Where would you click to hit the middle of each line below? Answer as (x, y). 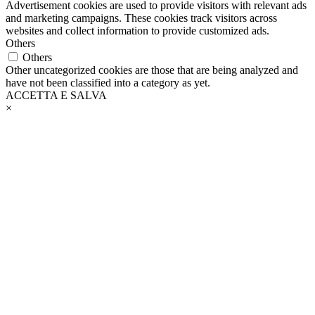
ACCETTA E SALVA (56, 95)
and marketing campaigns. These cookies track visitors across (141, 18)
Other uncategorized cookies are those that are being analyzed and (152, 70)
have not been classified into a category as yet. (108, 82)
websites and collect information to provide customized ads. (137, 30)
